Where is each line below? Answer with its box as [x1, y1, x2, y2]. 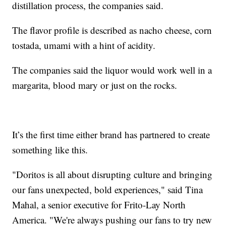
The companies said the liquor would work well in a [12, 64, 212, 77]
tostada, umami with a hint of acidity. [12, 39, 159, 52]
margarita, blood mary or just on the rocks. [12, 79, 181, 92]
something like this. [12, 143, 91, 156]
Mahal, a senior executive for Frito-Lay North [12, 198, 186, 211]
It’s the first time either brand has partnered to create [12, 128, 210, 141]
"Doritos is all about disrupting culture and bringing [12, 168, 213, 181]
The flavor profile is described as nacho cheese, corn [12, 24, 212, 37]
